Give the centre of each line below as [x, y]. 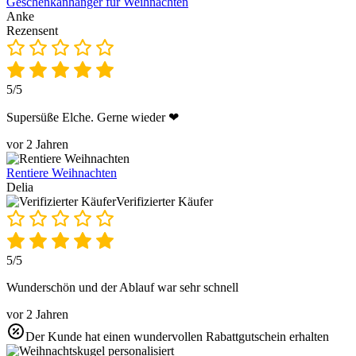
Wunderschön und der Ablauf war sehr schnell [122, 287]
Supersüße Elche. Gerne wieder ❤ [93, 117]
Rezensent [32, 30]
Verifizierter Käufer [164, 201]
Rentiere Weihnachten [62, 172]
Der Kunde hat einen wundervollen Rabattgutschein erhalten [177, 336]
